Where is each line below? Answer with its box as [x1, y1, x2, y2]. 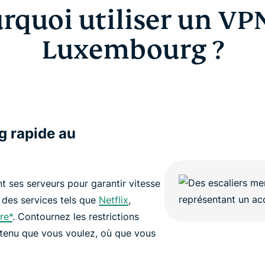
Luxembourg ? [41, 34, 224, 66]
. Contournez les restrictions [12, 211, 139, 222]
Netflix [99, 194, 128, 206]
